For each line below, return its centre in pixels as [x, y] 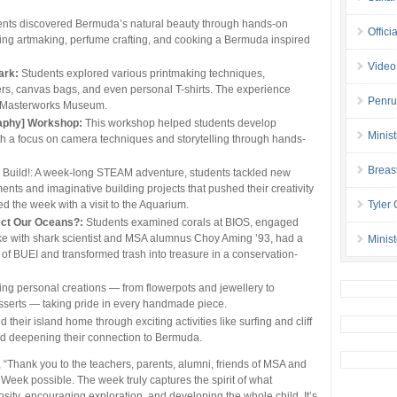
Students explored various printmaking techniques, [142, 73]
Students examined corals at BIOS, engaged [191, 222]
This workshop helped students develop [179, 123]
